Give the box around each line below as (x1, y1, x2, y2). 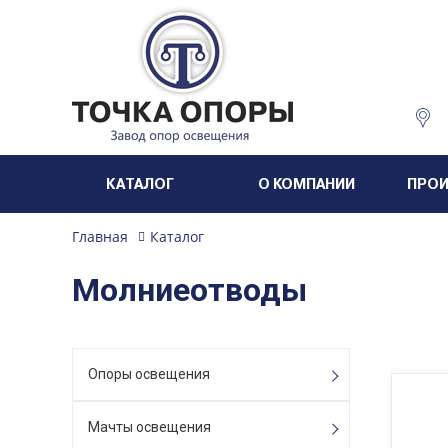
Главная (72, 227, 128, 246)
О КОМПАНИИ (257, 176, 355, 192)
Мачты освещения (88, 419, 211, 435)
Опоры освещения (88, 366, 210, 382)
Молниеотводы (72, 271, 307, 309)
